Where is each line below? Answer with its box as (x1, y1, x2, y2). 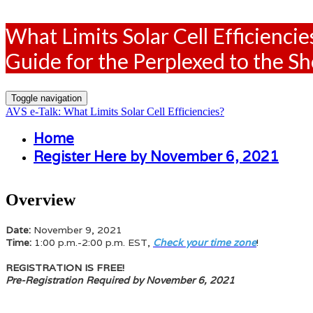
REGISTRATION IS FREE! (6, 261, 127, 274)
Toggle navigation (11, 92, 82, 103)
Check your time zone (153, 235, 256, 249)
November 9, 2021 (34, 223, 122, 236)
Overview (6, 190, 75, 209)
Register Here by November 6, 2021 (34, 147, 279, 166)
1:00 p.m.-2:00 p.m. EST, (34, 235, 153, 249)
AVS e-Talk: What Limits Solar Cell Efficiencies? (6, 105, 224, 117)
